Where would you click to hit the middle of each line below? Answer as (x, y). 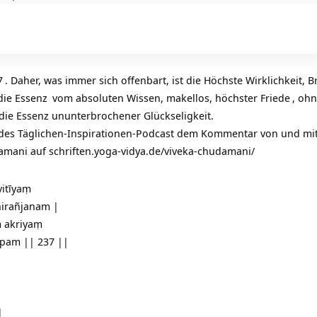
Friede (275, 98)
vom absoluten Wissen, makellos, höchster (155, 98)
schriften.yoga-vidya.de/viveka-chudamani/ (152, 151)
